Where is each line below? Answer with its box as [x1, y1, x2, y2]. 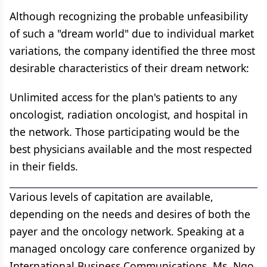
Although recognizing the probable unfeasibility [10, 9, 248, 23]
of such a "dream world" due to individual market [10, 26, 254, 41]
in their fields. [10, 159, 78, 173]
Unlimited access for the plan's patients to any [10, 90, 237, 104]
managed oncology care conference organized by [10, 241, 255, 256]
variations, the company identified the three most [10, 44, 255, 58]
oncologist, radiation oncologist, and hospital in [10, 107, 248, 122]
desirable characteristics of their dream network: [10, 61, 249, 75]
